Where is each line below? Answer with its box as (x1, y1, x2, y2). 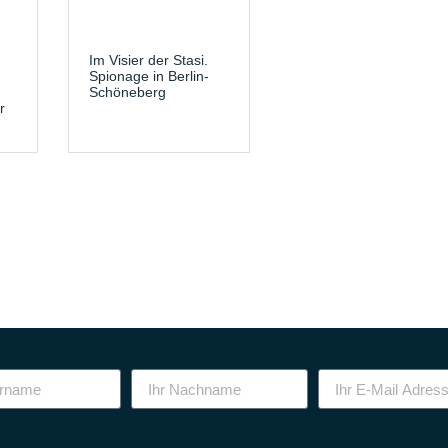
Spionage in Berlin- (89, 67, 210, 84)
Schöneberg (89, 83, 167, 100)
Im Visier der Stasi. (89, 51, 209, 68)
